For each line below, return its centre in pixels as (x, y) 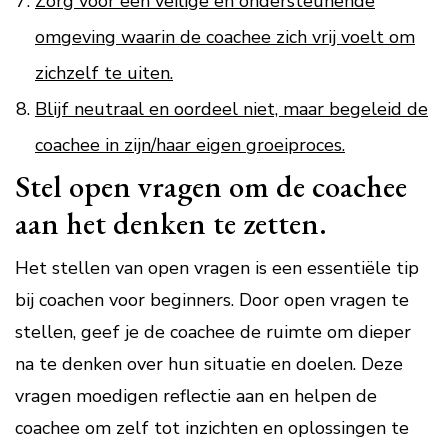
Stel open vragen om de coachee (211, 186)
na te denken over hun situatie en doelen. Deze (209, 364)
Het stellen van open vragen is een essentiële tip (217, 268)
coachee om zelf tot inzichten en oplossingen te (212, 428)
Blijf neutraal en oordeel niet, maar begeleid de (231, 109)
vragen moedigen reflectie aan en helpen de (196, 396)
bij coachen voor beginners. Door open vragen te (212, 300)
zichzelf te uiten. (104, 73)
